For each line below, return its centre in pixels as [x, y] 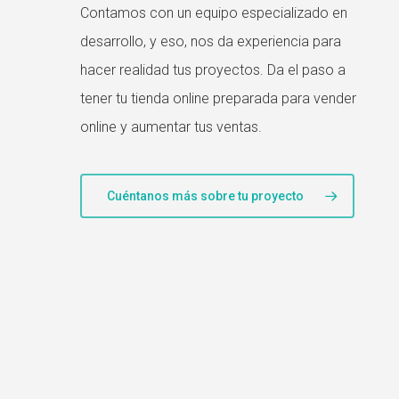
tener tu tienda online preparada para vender [218, 99]
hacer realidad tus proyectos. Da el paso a [213, 70]
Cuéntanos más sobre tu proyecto [205, 196]
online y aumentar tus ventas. [171, 127]
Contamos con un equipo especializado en [214, 13]
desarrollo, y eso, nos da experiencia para [211, 42]
